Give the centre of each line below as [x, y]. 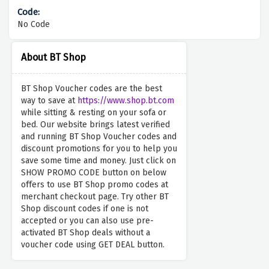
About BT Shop [53, 58]
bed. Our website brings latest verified [95, 125]
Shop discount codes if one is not [85, 209]
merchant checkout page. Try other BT [95, 197]
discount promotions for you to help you [99, 149]
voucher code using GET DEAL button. [93, 245]
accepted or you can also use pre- [87, 221]
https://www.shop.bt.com [126, 101]
